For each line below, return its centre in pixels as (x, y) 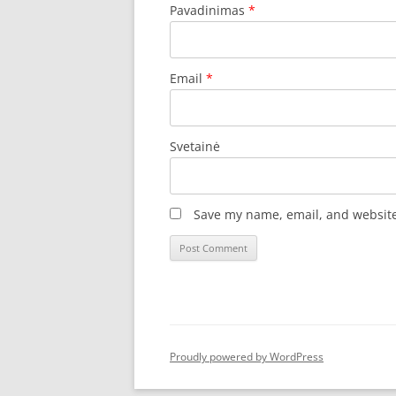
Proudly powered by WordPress (247, 357)
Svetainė (195, 146)
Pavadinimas (209, 10)
